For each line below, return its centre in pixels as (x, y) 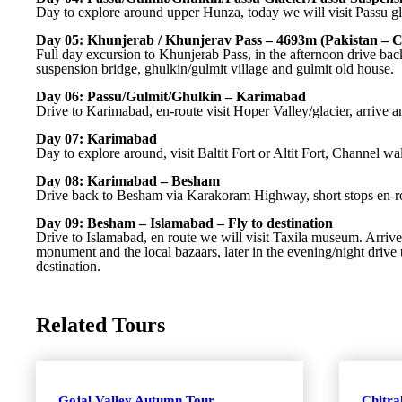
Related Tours (100, 325)
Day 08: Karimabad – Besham (128, 181)
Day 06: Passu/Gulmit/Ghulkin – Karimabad (171, 96)
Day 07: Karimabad (96, 139)
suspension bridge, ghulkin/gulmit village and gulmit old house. (215, 69)
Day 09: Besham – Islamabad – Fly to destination (184, 223)
